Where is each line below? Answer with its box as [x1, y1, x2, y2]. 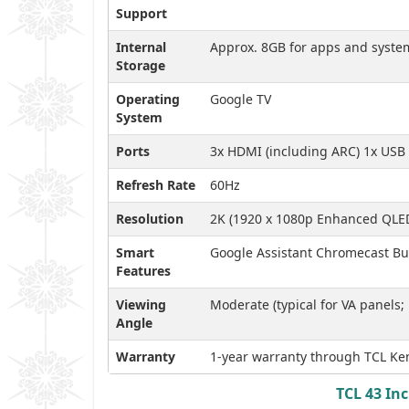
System [116, 108, 163, 126]
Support [116, 4, 167, 22]
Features [116, 261, 171, 279]
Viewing [116, 295, 166, 313]
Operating [116, 89, 180, 108]
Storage [116, 56, 165, 74]
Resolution [116, 209, 184, 227]
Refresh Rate [116, 175, 195, 194]
